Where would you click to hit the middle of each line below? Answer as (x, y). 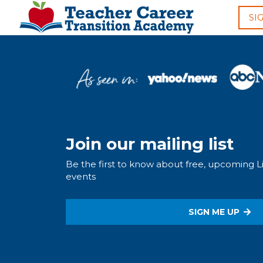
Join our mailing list (150, 144)
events (81, 176)
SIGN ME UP (214, 212)
